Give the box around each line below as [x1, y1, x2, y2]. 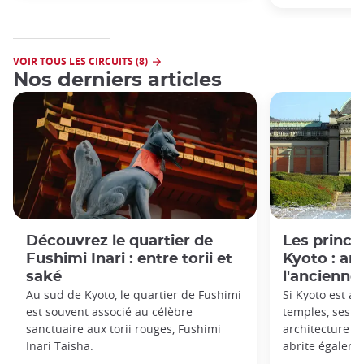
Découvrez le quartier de [26, 233, 213, 249]
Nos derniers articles [13, 70, 222, 90]
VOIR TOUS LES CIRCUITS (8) [13, 54, 148, 68]
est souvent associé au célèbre [26, 304, 193, 320]
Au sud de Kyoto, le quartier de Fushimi [26, 287, 241, 303]
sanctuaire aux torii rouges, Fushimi [26, 321, 221, 337]
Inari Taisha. [26, 338, 93, 354]
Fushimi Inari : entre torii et [26, 251, 232, 267]
